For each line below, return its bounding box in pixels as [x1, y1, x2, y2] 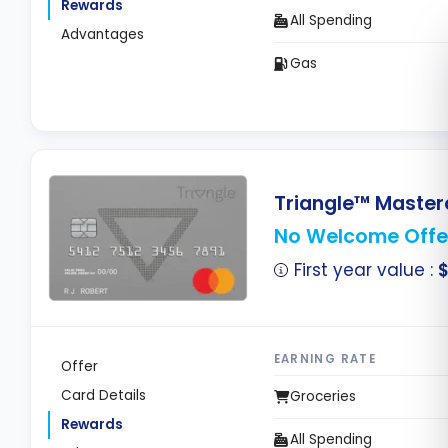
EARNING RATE [273, 350, 377, 367]
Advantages [61, 24, 145, 44]
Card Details [61, 386, 147, 406]
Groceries [290, 386, 357, 406]
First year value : [294, 258, 439, 283]
